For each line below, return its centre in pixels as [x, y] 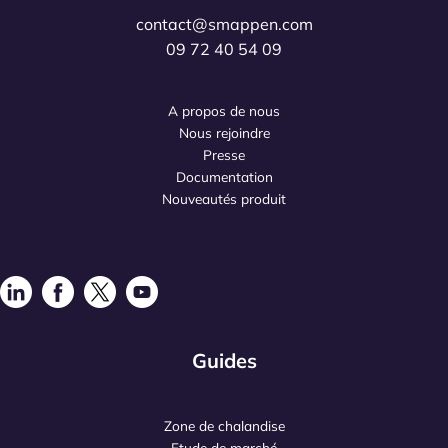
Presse [224, 154]
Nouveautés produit [224, 198]
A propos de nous [224, 110]
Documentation [224, 176]
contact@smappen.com [224, 23]
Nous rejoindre [224, 132]
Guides [224, 360]
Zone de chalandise [224, 426]
